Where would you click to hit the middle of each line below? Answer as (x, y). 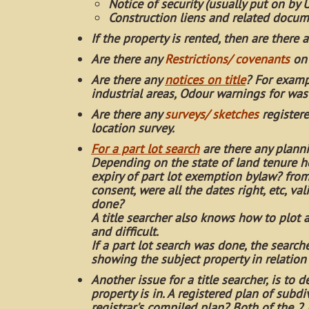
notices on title (205, 80)
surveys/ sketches (212, 114)
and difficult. (125, 231)
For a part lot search (145, 149)
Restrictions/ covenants (226, 59)
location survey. (133, 128)
